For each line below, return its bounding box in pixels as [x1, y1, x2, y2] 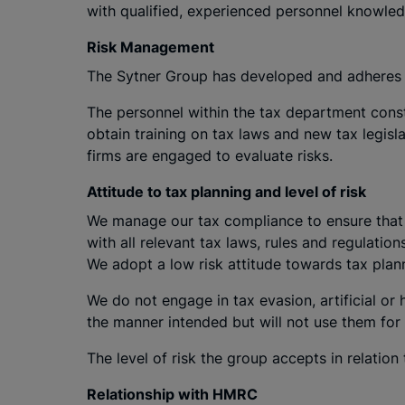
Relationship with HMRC [87, 385, 258, 403]
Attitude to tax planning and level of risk [87, 183, 366, 201]
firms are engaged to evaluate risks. [87, 146, 333, 165]
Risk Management [87, 38, 214, 56]
